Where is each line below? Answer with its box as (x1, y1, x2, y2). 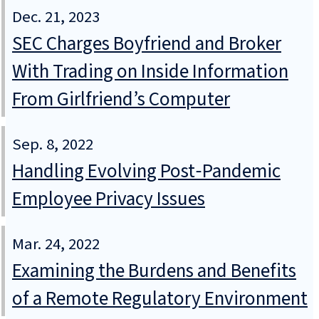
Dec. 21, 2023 (12, 6, 100, 29)
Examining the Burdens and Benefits (12, 257, 296, 286)
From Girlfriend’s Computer (12, 85, 230, 114)
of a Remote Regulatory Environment (12, 285, 308, 313)
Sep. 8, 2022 (12, 133, 93, 157)
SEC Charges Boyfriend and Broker (12, 30, 281, 58)
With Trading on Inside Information (12, 58, 288, 86)
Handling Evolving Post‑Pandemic (12, 157, 281, 186)
